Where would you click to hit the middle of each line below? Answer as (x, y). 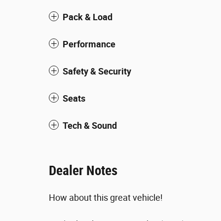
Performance (89, 44)
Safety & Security (97, 72)
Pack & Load (88, 17)
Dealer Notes (83, 171)
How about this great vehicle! (106, 198)
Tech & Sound (90, 126)
